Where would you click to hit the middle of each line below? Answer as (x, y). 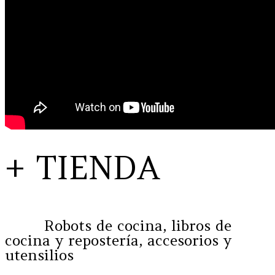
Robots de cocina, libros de (118, 226)
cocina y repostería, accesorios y (118, 241)
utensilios (39, 255)
